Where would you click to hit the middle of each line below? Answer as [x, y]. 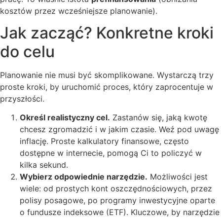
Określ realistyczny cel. [65, 118]
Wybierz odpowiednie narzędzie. [84, 177]
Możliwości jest [178, 177]
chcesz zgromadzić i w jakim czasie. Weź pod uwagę [119, 129]
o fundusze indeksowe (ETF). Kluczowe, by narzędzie [120, 212]
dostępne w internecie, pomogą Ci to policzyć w [111, 153]
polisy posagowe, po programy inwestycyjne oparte [117, 201]
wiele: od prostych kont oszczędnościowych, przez [116, 189]
